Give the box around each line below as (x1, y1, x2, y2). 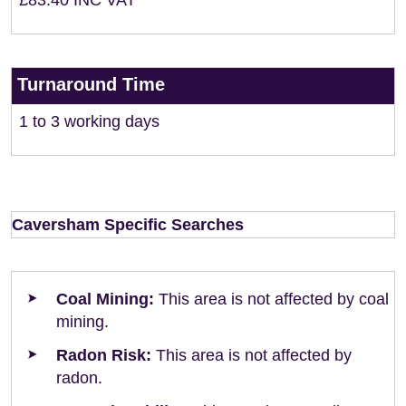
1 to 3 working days (19, 112, 159, 130)
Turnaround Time (17, 74, 165, 94)
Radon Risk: (56, 346, 151, 364)
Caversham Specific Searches (12, 216, 244, 234)
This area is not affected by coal (154, 290, 389, 308)
